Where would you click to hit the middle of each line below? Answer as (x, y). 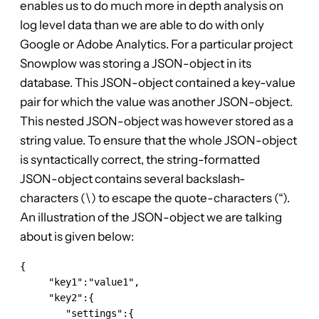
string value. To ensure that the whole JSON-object (158, 141)
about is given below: (77, 237)
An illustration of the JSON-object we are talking (151, 218)
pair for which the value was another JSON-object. (156, 102)
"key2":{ (57, 298)
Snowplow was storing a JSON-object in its (136, 64)
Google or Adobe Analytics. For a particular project (156, 45)
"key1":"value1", (80, 282)
